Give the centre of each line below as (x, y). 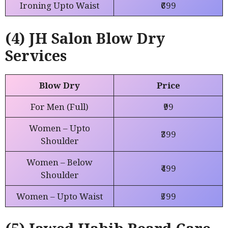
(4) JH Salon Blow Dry (85, 38)
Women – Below (60, 162)
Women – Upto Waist (60, 196)
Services (36, 55)
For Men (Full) (60, 106)
